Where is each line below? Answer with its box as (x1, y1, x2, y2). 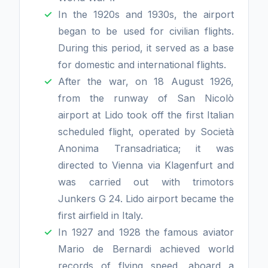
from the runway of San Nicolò (58, 92, 234, 104)
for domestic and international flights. (58, 59, 226, 71)
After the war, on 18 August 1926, (58, 75, 234, 87)
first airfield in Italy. (58, 209, 146, 221)
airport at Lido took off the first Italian (58, 109, 234, 121)
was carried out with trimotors (58, 176, 234, 188)
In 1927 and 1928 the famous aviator (58, 226, 234, 238)
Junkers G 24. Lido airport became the (58, 193, 234, 205)
